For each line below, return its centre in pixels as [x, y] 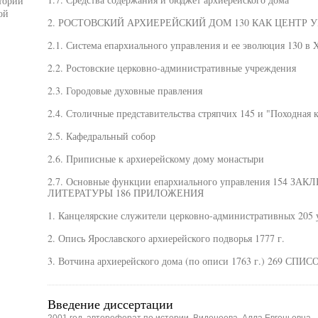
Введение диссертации [110, 304]
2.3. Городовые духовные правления [125, 91]
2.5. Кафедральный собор [101, 136]
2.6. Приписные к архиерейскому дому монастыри [155, 159]
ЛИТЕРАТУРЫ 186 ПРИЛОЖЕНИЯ [125, 193]
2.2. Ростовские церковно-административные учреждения [171, 68]
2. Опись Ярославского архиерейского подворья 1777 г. [166, 238]
